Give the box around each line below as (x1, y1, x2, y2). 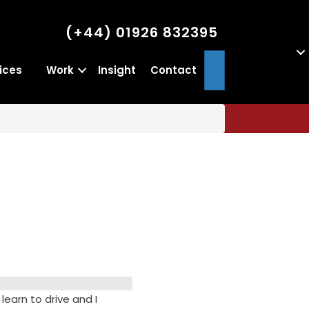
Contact (150, 63, 197, 77)
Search (217, 59, 257, 74)
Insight (98, 63, 136, 77)
